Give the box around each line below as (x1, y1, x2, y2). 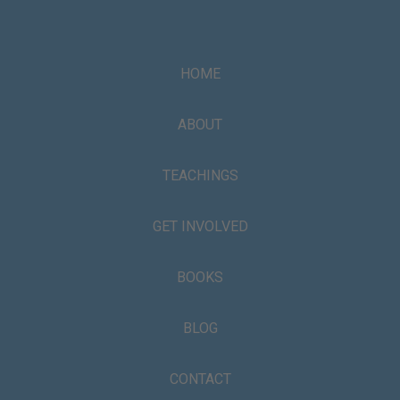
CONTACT (169, 371, 231, 388)
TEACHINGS (162, 167, 238, 185)
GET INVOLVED (152, 218, 248, 236)
